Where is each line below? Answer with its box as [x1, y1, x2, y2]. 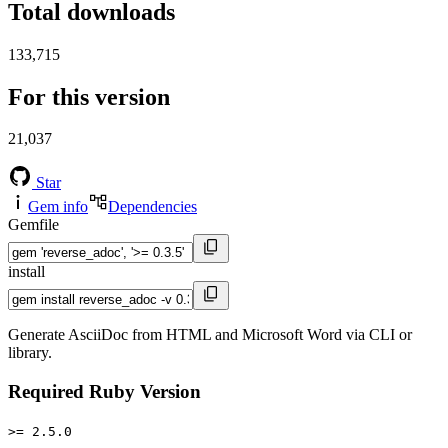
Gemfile [8, 216, 59, 234]
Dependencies [108, 198, 197, 216]
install [8, 263, 45, 281]
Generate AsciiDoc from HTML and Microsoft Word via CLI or [8, 326, 412, 344]
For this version [8, 83, 170, 110]
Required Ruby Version [8, 381, 201, 403]
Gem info [28, 198, 88, 216]
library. [8, 344, 52, 362]
